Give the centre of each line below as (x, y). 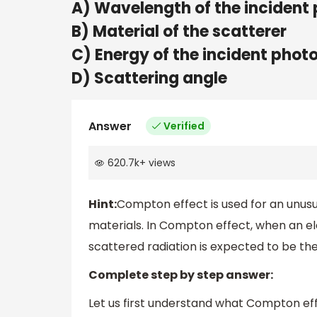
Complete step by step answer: (181, 275)
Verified (184, 126)
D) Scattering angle (149, 78)
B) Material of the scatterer (179, 31)
